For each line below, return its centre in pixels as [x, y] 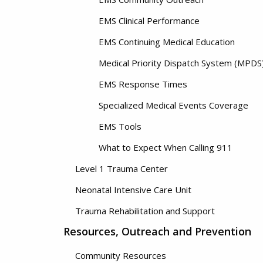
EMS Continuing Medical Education [167, 42]
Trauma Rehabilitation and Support [145, 211]
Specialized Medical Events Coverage [173, 105]
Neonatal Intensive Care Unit [133, 190]
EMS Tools [120, 126]
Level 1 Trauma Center [122, 168]
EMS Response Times [143, 84]
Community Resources [121, 255]
